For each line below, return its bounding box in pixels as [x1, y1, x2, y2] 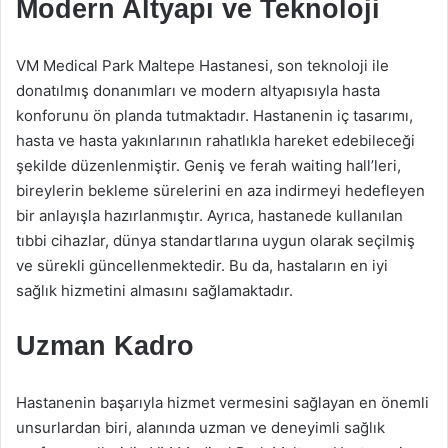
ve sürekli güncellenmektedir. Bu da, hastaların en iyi [16, 256, 388, 275]
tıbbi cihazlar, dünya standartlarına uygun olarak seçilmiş [16, 231, 415, 250]
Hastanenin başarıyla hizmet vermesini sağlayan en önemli [16, 393, 429, 412]
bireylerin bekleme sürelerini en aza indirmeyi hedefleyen [16, 181, 425, 200]
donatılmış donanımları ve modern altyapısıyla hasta [16, 81, 380, 100]
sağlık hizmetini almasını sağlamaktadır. [16, 281, 293, 300]
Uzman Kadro [16, 331, 194, 361]
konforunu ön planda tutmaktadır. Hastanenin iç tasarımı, [16, 106, 413, 125]
